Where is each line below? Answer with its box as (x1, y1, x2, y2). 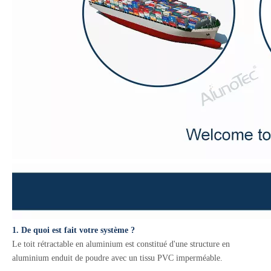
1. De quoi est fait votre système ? (12, 226, 135, 235)
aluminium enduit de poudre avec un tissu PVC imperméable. (12, 253, 223, 263)
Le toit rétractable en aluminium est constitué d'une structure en (12, 240, 230, 249)
